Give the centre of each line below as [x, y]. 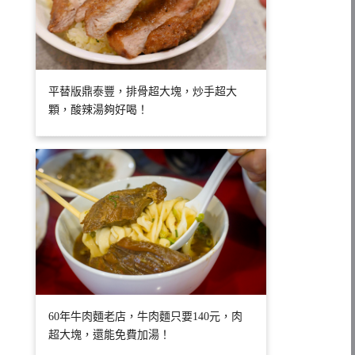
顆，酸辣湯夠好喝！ [99, 110]
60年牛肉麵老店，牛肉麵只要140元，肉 [146, 317]
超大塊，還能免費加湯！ [110, 335]
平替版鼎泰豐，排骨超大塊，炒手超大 [143, 92]
